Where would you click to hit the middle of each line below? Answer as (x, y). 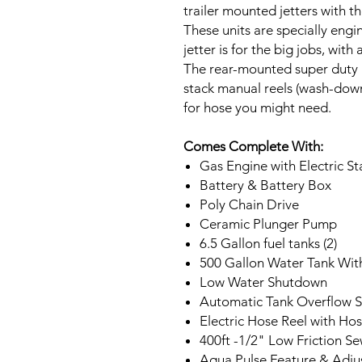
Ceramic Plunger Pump (268, 224)
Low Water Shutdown (263, 282)
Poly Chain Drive (249, 204)
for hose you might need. (257, 107)
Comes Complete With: (253, 146)
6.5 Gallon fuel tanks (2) (268, 243)
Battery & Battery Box (265, 185)
